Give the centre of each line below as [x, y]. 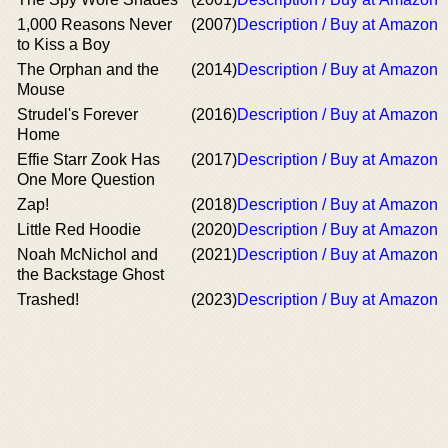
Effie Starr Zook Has [88, 159]
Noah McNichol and [87, 254]
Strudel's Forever [77, 114]
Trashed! [48, 299]
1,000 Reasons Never [94, 24]
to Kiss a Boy [63, 44]
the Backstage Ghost [90, 274]
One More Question [86, 179]
